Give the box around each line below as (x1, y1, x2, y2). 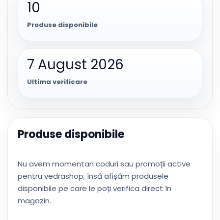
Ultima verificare (27, 77, 87, 86)
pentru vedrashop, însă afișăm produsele (18, 171, 168, 181)
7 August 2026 (27, 55, 124, 74)
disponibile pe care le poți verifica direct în (18, 183, 171, 193)
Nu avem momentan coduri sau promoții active (18, 159, 191, 169)
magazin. (18, 195, 51, 206)
